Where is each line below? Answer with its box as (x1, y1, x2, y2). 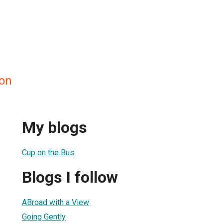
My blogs (22, 118, 87, 137)
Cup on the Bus (22, 147, 74, 157)
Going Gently (22, 212, 66, 222)
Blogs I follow (22, 168, 118, 187)
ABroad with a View (22, 197, 89, 207)
